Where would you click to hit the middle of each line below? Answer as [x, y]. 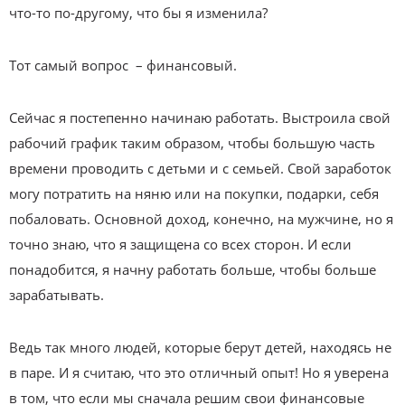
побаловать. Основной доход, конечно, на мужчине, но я [201, 219]
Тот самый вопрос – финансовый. [123, 66]
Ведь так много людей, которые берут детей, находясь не [200, 348]
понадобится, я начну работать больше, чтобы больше [193, 270]
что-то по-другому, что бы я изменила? [138, 13]
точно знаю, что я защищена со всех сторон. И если [180, 245]
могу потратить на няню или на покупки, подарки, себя [194, 194]
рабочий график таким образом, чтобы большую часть [192, 143]
